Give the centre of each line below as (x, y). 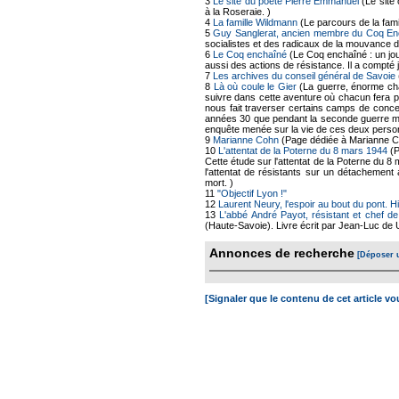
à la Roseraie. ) (238, 11)
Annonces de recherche (282, 252)
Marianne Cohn (246, 139)
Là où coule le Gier (255, 86)
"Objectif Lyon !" (252, 193)
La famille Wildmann (255, 22)
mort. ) (219, 182)
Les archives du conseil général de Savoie (304, 75)
